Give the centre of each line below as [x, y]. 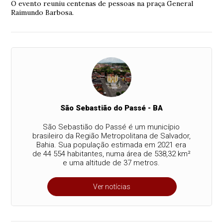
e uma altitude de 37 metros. [111, 163]
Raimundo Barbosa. [43, 13]
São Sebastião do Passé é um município [111, 127]
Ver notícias [112, 187]
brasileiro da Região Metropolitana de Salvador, [111, 136]
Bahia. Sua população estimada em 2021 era [111, 145]
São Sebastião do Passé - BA [111, 108]
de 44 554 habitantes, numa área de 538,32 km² [111, 154]
